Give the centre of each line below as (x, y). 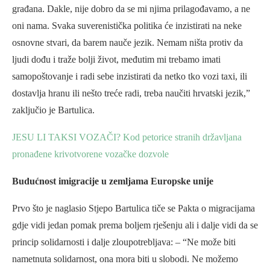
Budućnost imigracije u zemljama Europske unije (113, 181)
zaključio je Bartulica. (53, 110)
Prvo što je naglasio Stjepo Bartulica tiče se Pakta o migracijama (133, 208)
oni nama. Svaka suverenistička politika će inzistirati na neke (127, 25)
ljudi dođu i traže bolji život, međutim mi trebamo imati (116, 59)
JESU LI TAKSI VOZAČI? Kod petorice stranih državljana (127, 137)
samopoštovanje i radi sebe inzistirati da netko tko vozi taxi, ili (130, 76)
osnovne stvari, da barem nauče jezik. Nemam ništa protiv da (127, 42)
